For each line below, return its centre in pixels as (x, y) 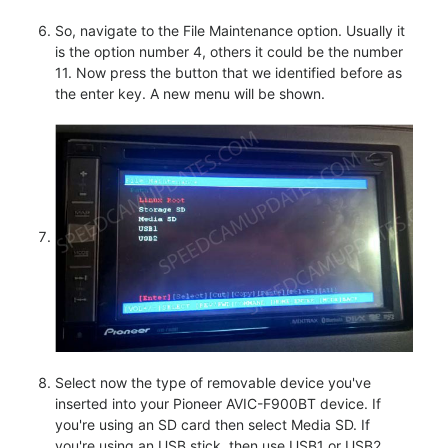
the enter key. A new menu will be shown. (190, 93)
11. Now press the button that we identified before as (228, 72)
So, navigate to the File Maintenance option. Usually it (230, 30)
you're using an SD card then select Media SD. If (212, 425)
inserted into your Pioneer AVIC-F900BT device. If (218, 404)
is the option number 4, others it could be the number (229, 51)
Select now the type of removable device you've (213, 383)
